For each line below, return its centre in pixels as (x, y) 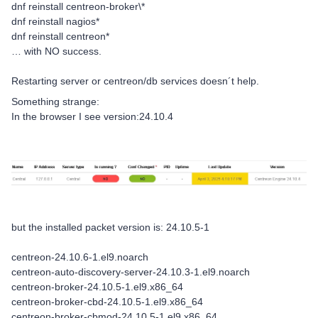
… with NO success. (56, 51)
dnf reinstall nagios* (55, 21)
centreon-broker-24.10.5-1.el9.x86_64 (97, 287)
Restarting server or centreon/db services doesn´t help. (135, 81)
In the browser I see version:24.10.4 (92, 116)
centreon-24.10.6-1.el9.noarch (80, 257)
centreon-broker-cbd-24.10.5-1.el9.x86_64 (107, 302)
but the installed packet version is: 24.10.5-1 (110, 227)
